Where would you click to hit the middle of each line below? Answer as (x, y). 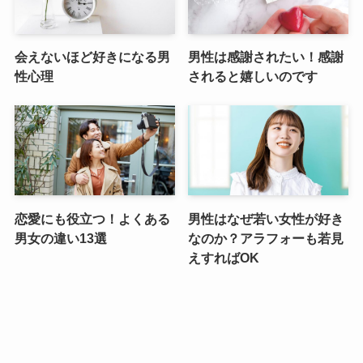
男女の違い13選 (60, 238)
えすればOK (224, 257)
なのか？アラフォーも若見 (266, 238)
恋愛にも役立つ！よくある (92, 218)
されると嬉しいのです (253, 76)
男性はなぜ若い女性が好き (266, 218)
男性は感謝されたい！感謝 (266, 56)
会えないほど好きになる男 (92, 56)
